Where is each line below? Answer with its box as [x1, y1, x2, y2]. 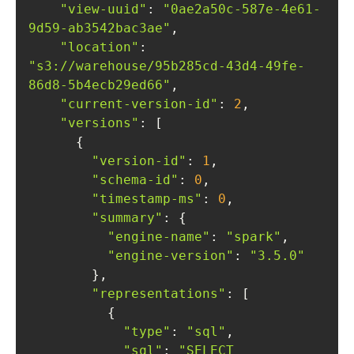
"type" [123, 324, 171, 339]
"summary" [92, 210, 163, 225]
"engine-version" [107, 248, 234, 263]
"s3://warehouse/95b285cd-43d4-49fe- [28, 58, 305, 73]
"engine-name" [107, 229, 210, 244]
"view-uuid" [60, 2, 147, 17]
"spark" [226, 229, 281, 244]
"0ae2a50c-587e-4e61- [163, 2, 321, 17]
